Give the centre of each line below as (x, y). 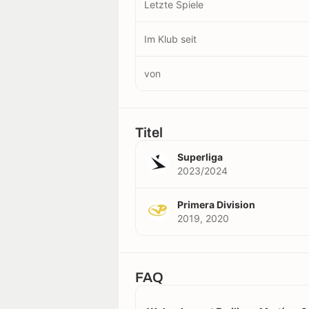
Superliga (200, 157)
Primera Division (216, 204)
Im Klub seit (170, 39)
